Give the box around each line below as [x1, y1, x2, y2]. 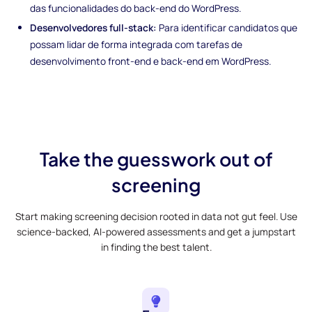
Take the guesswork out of [39, 146, 273, 171]
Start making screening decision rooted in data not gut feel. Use [15, 209, 297, 223]
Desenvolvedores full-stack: [30, 20, 157, 34]
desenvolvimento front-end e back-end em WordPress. [30, 54, 272, 68]
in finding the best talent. [100, 240, 212, 253]
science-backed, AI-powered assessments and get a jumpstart [16, 224, 296, 238]
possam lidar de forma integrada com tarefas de [30, 37, 243, 51]
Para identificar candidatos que [157, 20, 298, 34]
